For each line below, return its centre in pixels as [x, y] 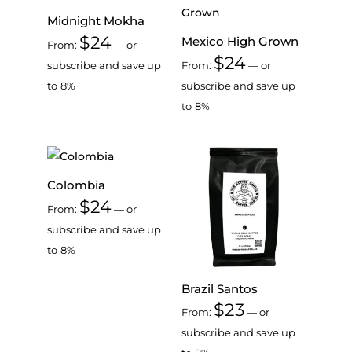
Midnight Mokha [96, 21]
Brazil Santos [219, 288]
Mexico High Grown [240, 42]
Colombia [76, 185]
